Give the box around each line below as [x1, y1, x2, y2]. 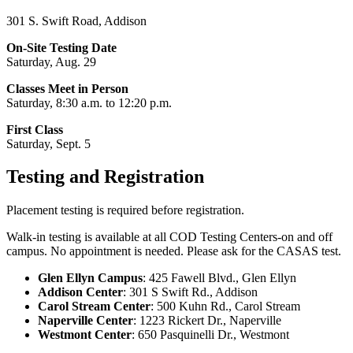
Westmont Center [38, 328, 132, 342]
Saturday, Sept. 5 [6, 136, 91, 150]
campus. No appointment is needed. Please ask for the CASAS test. [6, 244, 341, 258]
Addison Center [38, 285, 123, 299]
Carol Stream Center [38, 299, 150, 314]
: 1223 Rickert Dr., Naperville [133, 314, 281, 328]
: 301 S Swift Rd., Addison [123, 285, 258, 299]
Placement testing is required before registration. [6, 203, 244, 217]
